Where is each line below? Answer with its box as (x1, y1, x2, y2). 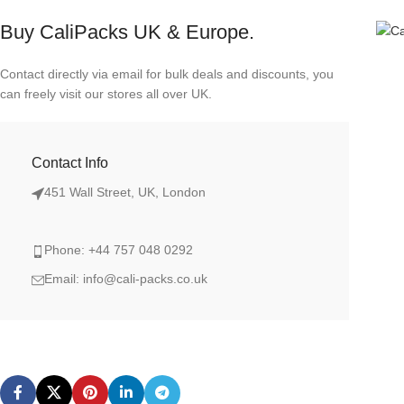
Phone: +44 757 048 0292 (44, 243, 193, 258)
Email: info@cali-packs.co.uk (44, 271, 207, 287)
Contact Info (32, 155, 108, 171)
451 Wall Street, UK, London (44, 185, 206, 200)
